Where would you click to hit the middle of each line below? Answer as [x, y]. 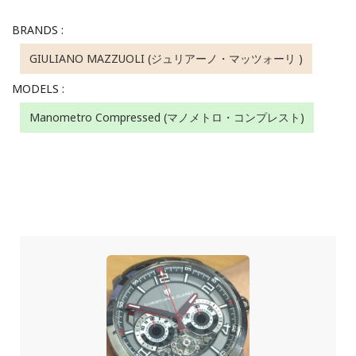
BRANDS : [38, 30]
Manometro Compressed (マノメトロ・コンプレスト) [167, 118]
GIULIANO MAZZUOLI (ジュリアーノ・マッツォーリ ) [166, 59]
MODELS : [38, 89]
